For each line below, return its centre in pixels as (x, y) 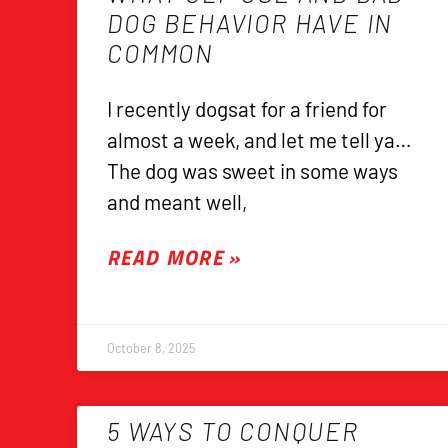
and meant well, (177, 202)
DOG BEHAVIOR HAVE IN (250, 23)
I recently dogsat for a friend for (247, 109)
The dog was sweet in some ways (253, 171)
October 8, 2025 (151, 348)
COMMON (160, 53)
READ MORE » (174, 257)
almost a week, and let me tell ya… (260, 140)
